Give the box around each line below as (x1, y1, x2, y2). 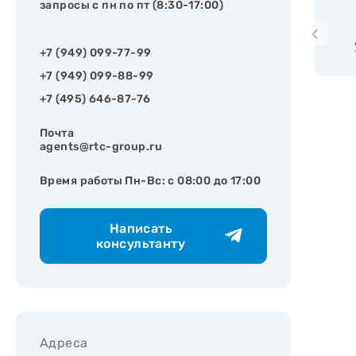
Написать (109, 220, 172, 236)
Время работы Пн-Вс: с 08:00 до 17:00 (40, 173, 261, 188)
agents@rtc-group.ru (40, 139, 162, 153)
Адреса (40, 335, 88, 350)
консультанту (95, 235, 186, 251)
